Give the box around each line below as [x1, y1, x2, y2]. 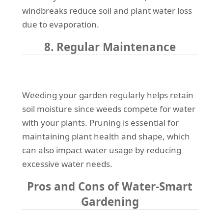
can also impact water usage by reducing [22, 144, 181, 156]
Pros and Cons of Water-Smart [27, 179, 193, 194]
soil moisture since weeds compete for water [22, 103, 195, 115]
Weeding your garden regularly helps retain [22, 89, 193, 101]
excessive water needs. [22, 158, 112, 170]
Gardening [81, 194, 139, 210]
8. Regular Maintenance [44, 39, 176, 55]
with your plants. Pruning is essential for [22, 117, 179, 129]
